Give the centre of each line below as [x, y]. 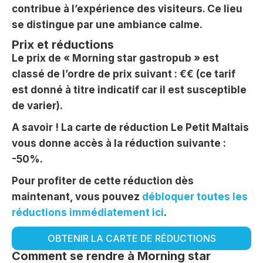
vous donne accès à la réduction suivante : [119, 143]
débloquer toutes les [195, 196]
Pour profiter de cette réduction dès [103, 181]
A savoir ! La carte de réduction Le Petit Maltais [130, 127]
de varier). [37, 105]
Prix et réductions [63, 44]
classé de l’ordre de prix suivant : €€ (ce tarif [124, 74]
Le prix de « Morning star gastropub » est [115, 58]
